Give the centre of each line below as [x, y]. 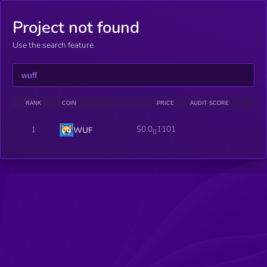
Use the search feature [53, 45]
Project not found [76, 28]
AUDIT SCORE [209, 103]
